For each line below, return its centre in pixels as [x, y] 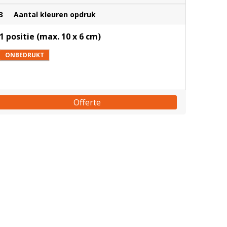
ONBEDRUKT [24, 55]
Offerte [87, 102]
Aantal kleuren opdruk [54, 14]
